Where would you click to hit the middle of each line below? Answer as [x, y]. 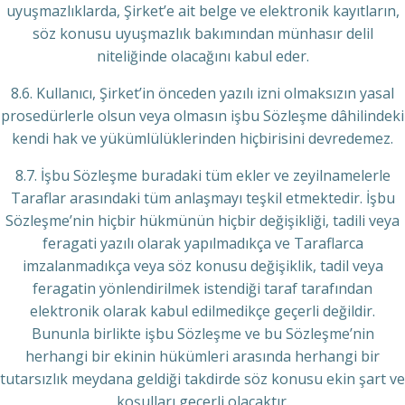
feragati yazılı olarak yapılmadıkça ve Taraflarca [202, 243]
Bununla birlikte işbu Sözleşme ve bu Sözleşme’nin [202, 334]
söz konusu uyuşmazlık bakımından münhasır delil [202, 33]
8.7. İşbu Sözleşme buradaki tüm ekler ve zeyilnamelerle [202, 175]
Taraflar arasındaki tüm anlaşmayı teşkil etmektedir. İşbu [202, 198]
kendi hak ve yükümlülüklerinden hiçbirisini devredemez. [202, 138]
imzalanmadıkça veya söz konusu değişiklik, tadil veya [202, 266]
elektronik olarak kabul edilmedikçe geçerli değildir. [202, 311]
